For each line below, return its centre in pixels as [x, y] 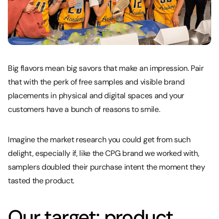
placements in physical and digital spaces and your [96, 95]
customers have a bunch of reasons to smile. [84, 109]
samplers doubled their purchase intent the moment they [107, 167]
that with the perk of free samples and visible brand [96, 82]
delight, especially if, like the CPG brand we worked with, [104, 153]
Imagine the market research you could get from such [99, 139]
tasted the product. [41, 180]
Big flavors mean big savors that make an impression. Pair [106, 68]
